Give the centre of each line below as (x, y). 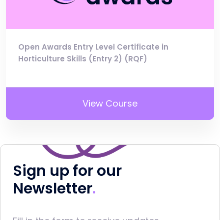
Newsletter (53, 189)
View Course (110, 104)
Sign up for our (67, 171)
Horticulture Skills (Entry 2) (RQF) (83, 59)
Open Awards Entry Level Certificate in (93, 47)
